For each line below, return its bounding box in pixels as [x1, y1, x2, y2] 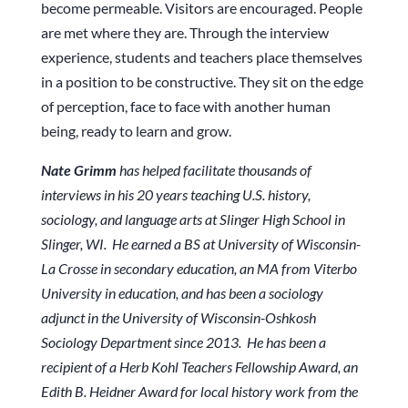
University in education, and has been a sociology [40, 284, 323, 302]
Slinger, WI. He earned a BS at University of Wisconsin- [40, 235, 361, 253]
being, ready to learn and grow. [40, 122, 234, 140]
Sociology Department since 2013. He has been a [40, 333, 326, 352]
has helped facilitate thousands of [116, 161, 311, 179]
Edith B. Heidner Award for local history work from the [40, 382, 358, 401]
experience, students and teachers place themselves [40, 48, 362, 66]
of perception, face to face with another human [40, 97, 331, 116]
